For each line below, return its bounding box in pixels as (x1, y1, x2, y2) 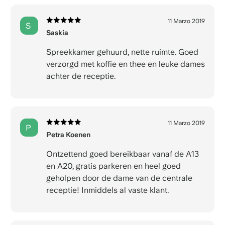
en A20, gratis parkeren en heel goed (46, 161, 181, 171)
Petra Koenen (46, 131, 90, 139)
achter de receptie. (46, 71, 116, 81)
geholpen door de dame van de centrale (46, 173, 192, 183)
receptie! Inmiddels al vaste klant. (46, 185, 169, 195)
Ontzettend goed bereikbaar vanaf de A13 (46, 149, 199, 159)
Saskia (46, 29, 68, 37)
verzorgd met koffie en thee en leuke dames (46, 59, 205, 69)
